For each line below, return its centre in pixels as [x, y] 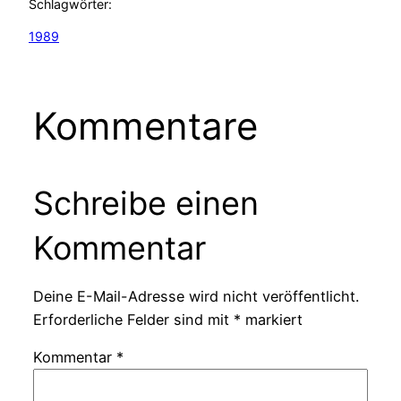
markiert [271, 319]
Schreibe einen [145, 203]
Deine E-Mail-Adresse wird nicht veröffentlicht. [196, 296]
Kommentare [145, 125]
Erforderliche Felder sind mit [133, 319]
